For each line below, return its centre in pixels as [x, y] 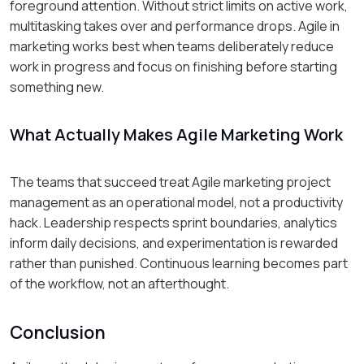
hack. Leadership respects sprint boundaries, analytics [173, 222]
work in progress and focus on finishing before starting [173, 66]
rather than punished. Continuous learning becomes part [179, 263]
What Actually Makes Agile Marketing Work [176, 134]
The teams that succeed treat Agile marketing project [170, 182]
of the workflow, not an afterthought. [119, 283]
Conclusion [58, 332]
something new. [57, 87]
